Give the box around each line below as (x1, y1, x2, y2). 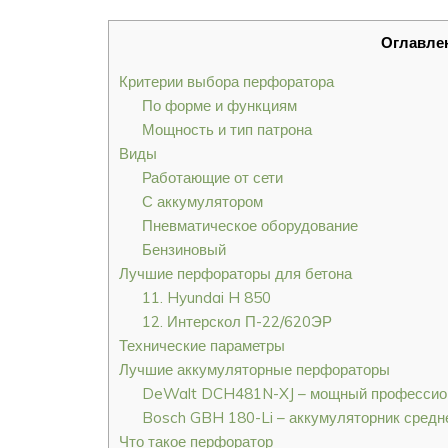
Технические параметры (119, 336, 285, 356)
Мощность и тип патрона (141, 120, 312, 140)
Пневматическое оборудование (141, 216, 358, 236)
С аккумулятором (141, 192, 263, 212)
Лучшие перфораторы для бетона (119, 264, 352, 284)
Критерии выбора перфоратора (119, 72, 334, 92)
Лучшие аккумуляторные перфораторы (119, 360, 390, 380)
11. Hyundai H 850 (141, 288, 271, 308)
